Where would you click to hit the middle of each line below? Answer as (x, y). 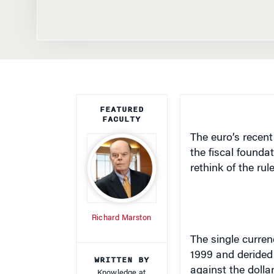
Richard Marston (121, 218)
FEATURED (121, 109)
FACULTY (121, 119)
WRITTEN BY (121, 260)
